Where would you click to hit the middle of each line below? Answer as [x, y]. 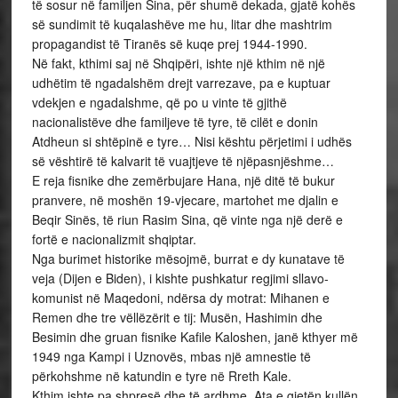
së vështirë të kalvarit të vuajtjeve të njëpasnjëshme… [183, 161]
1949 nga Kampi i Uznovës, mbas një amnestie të [171, 356]
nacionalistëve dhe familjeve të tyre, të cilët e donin [175, 122]
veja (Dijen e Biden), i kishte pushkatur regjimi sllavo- [180, 278]
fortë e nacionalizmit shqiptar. [114, 239]
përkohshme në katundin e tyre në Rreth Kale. [161, 376]
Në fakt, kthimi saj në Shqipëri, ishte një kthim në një [178, 63]
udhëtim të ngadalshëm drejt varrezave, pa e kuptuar [181, 83]
